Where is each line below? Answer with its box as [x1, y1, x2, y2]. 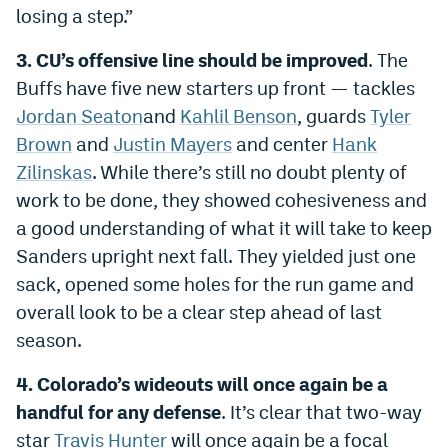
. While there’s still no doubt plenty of [92, 160, 407, 183]
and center [232, 132, 332, 155]
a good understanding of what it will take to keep [16, 216, 432, 239]
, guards [297, 104, 370, 127]
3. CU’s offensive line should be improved [16, 48, 368, 71]
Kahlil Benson [180, 104, 297, 127]
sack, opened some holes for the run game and [16, 272, 414, 295]
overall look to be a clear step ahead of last [16, 300, 382, 323]
